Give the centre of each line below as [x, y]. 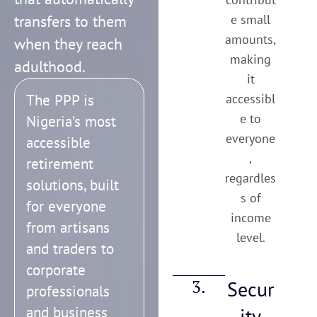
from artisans [68, 228]
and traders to [70, 249]
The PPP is [60, 100]
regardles [251, 178]
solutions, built [73, 185]
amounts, [251, 40]
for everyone [66, 207]
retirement [60, 164]
